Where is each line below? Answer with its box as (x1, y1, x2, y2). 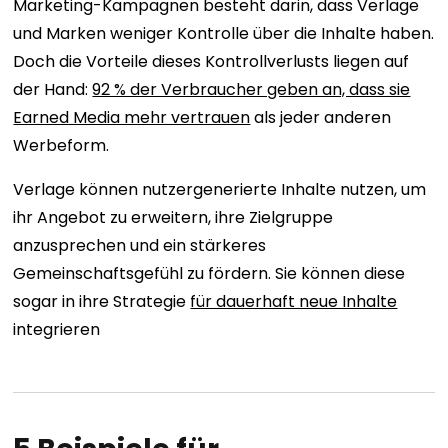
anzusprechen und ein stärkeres (13, 234, 267, 258)
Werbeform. (13, 134, 110, 158)
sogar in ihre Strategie (13, 290, 191, 314)
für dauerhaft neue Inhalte (190, 290, 398, 314)
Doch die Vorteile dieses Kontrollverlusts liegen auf (13, 50, 410, 74)
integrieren (13, 318, 101, 342)
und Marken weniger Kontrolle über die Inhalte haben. (13, 22, 435, 46)
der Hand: (13, 78, 93, 102)
